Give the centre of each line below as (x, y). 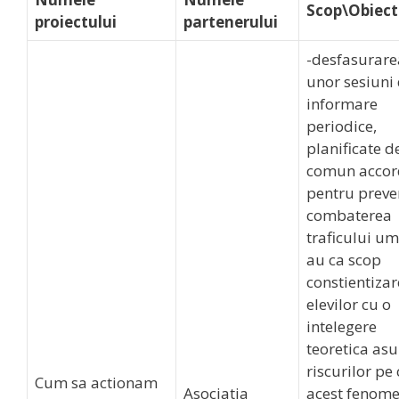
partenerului (231, 22)
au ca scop (344, 260)
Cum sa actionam (96, 383)
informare (342, 104)
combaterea (349, 215)
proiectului (76, 22)
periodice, (342, 126)
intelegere (342, 326)
